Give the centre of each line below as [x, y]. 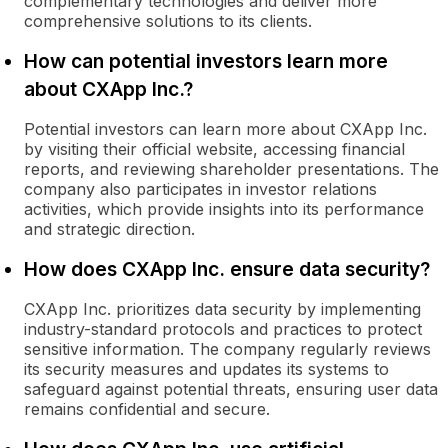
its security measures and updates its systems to [206, 369]
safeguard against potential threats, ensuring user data [231, 389]
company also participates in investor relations [200, 189]
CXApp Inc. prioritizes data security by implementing [222, 309]
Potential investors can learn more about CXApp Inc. [225, 129]
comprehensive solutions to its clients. [168, 21]
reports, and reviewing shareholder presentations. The [231, 169]
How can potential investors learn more [206, 61]
